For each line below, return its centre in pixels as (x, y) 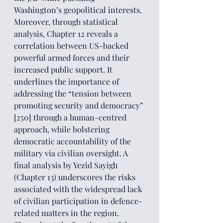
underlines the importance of (67, 81)
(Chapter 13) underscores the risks (76, 177)
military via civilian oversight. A (72, 153)
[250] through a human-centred (71, 117)
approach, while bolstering (63, 129)
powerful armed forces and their (73, 57)
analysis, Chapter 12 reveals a (67, 34)
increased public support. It (64, 69)
